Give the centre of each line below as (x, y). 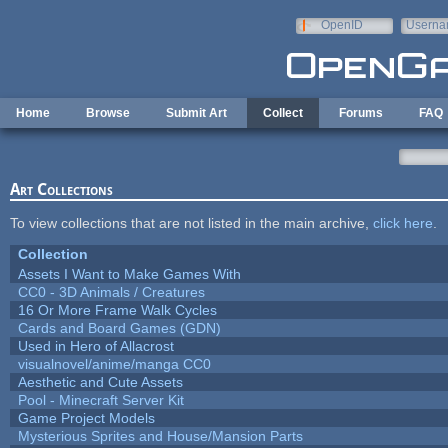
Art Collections (61, 189)
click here (402, 222)
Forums (361, 113)
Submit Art (196, 113)
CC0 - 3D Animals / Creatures (111, 291)
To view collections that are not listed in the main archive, (191, 222)
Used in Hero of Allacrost (95, 345)
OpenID (341, 25)
